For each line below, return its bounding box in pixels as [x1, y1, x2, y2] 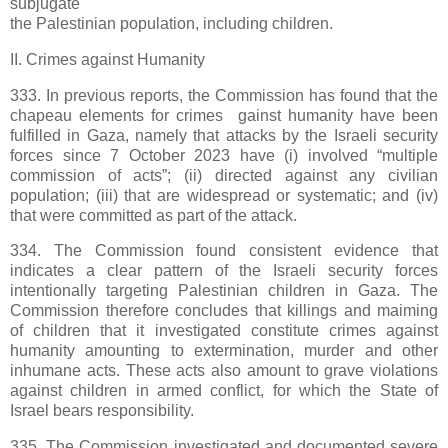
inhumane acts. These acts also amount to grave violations [10, 362, 438, 380]
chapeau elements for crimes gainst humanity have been [10, 106, 438, 124]
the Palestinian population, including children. [10, 14, 337, 32]
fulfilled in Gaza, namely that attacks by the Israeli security [10, 126, 438, 144]
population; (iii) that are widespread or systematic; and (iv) [10, 186, 438, 204]
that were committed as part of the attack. [10, 206, 297, 224]
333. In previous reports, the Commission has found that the [10, 86, 438, 104]
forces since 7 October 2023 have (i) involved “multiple [10, 146, 438, 164]
